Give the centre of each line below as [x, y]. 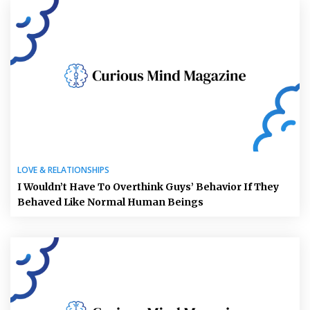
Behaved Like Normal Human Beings [110, 202]
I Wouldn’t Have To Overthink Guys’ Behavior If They [148, 187]
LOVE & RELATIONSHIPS [63, 170]
